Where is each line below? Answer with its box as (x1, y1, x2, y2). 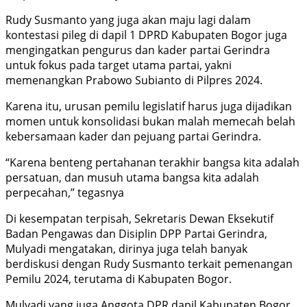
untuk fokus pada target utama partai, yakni (5, 58, 232, 73)
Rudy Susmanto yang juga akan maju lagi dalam (5, 12, 251, 28)
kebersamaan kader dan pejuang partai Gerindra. (5, 129, 261, 145)
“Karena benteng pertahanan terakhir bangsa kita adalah (5, 155, 299, 171)
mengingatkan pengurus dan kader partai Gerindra (5, 42, 270, 58)
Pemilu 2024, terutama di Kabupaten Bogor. (5, 271, 232, 287)
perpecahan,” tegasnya (5, 185, 124, 201)
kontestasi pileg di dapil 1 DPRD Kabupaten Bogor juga (5, 27, 287, 43)
